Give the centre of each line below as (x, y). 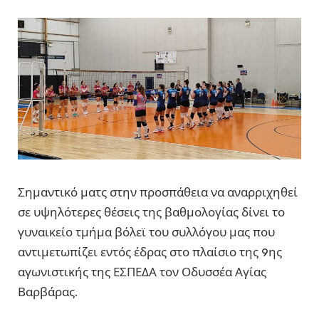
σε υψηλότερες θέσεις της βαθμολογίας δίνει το (151, 212)
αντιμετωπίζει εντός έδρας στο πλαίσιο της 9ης (150, 252)
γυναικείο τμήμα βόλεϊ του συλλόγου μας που (146, 232)
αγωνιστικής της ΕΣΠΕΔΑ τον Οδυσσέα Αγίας (142, 272)
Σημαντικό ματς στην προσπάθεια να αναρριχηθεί (158, 192)
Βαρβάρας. (48, 292)
